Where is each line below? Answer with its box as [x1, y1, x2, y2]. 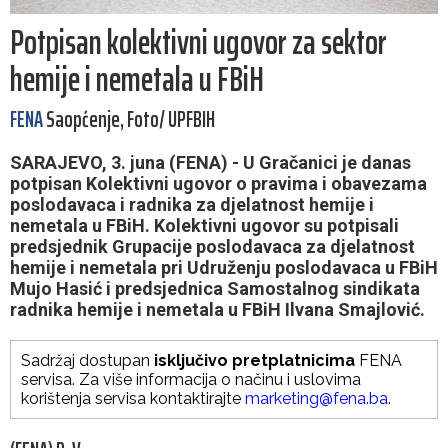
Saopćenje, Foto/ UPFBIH [43, 102, 215, 138]
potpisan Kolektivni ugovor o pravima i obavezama [10, 173, 427, 195]
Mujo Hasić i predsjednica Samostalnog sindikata [10, 278, 420, 300]
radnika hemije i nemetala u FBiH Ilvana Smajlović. [10, 299, 425, 321]
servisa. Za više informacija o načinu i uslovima [21, 370, 361, 390]
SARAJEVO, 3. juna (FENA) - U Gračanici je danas [10, 152, 411, 174]
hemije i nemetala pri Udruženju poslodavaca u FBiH [10, 257, 438, 279]
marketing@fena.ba [245, 389, 388, 409]
